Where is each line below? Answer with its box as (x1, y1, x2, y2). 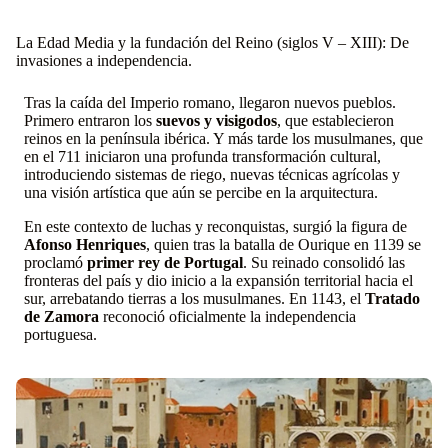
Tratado (365, 290, 420, 308)
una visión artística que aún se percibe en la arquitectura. (24, 184, 378, 202)
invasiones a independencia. (16, 52, 192, 70)
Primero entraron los (24, 112, 156, 130)
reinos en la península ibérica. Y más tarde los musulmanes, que (24, 130, 423, 148)
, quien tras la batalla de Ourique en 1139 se (146, 236, 421, 254)
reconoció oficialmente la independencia (99, 308, 356, 326)
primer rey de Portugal (87, 254, 243, 272)
